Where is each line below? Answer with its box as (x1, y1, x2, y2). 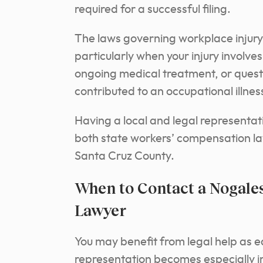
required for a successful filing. (75, 4, 231, 16)
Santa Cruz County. (75, 150, 174, 163)
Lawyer (75, 201, 126, 220)
